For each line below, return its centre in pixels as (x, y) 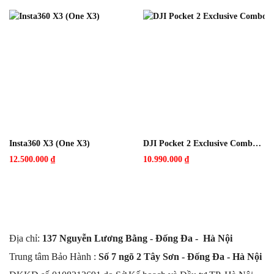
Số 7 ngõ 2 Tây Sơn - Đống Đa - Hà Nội (180, 257)
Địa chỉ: (26, 239)
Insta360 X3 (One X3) (49, 144)
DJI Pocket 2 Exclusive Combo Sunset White (257, 144)
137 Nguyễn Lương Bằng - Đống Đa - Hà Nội (137, 239)
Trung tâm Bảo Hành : (54, 257)
